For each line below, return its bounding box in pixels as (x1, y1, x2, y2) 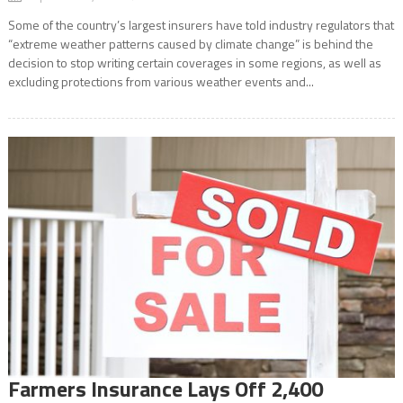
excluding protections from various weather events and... (7, 71, 314, 91)
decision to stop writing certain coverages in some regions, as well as (7, 52, 381, 72)
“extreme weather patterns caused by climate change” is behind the (7, 33, 373, 53)
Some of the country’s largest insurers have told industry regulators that (7, 14, 394, 34)
